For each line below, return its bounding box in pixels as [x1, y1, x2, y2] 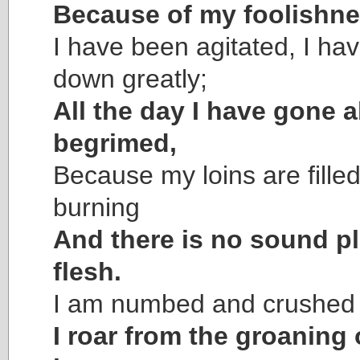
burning [53, 192, 140, 222]
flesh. [53, 256, 121, 286]
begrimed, [53, 128, 177, 157]
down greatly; [53, 63, 207, 93]
